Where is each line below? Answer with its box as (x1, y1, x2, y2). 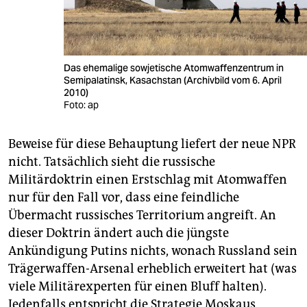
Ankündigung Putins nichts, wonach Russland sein (8, 243, 297, 258)
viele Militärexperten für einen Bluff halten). (8, 278, 267, 294)
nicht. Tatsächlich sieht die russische (8, 153, 215, 169)
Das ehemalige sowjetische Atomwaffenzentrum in (64, 61, 284, 74)
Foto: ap (64, 98, 99, 111)
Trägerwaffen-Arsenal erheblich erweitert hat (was (8, 260, 297, 276)
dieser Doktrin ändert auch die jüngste (8, 225, 229, 241)
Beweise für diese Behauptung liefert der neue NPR (8, 136, 296, 151)
